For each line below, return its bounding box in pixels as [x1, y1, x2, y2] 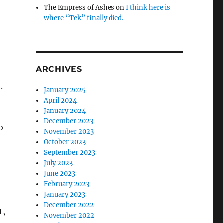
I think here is [126, 3, 171, 12]
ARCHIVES [35, 64, 82, 74]
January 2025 [44, 86, 86, 94]
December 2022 [44, 201, 94, 209]
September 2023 [44, 148, 96, 157]
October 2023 [44, 138, 86, 146]
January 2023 [44, 190, 86, 199]
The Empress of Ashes [44, 3, 115, 12]
